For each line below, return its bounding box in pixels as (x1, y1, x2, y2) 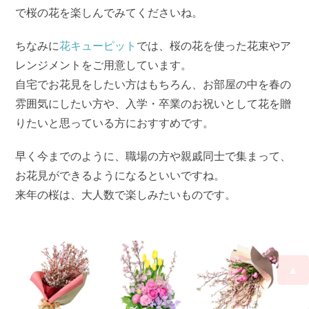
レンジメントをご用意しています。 (15, 59, 192, 72)
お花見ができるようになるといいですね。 (15, 170, 226, 182)
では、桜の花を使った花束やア (137, 40, 292, 52)
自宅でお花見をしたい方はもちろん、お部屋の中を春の (15, 79, 292, 91)
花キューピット (59, 40, 137, 52)
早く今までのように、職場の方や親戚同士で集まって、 (15, 150, 292, 163)
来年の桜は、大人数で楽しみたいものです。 (15, 189, 237, 201)
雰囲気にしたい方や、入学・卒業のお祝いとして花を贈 (15, 98, 292, 110)
